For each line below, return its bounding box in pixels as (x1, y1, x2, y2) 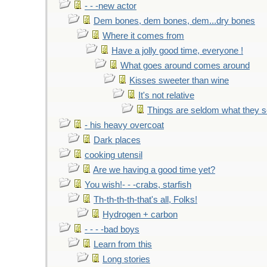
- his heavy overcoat (85, 120, 164, 130)
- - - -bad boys (85, 225, 139, 234)
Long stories (103, 254, 150, 264)
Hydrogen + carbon (103, 210, 178, 219)
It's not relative (138, 91, 194, 100)
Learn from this (94, 240, 152, 249)
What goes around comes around (120, 61, 250, 70)
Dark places (94, 135, 141, 145)
